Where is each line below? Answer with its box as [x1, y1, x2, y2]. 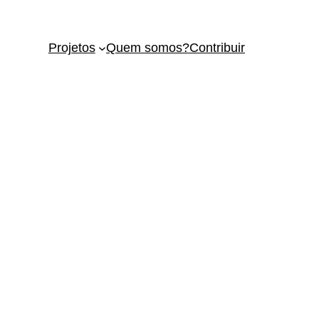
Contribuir [189, 41, 245, 56]
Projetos [48, 41, 95, 56]
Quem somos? [106, 41, 189, 56]
